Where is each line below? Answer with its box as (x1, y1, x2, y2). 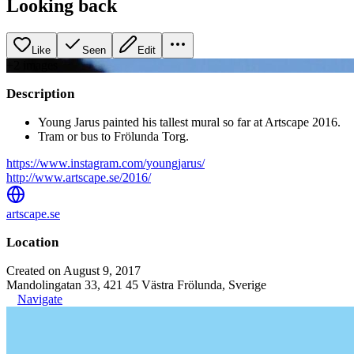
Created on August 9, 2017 (6, 263, 141, 277)
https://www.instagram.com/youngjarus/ (6, 156, 205, 170)
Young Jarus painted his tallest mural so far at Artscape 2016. (38, 115, 341, 129)
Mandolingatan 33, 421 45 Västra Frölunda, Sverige (6, 277, 266, 292)
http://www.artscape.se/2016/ (6, 170, 151, 184)
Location (6, 234, 58, 250)
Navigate (17, 292, 62, 306)
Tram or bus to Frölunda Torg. (38, 129, 189, 143)
